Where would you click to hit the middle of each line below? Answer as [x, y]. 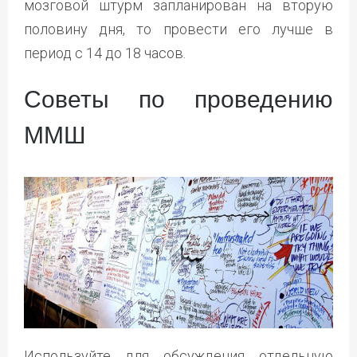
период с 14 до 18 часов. [105, 53]
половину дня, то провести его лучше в [178, 29]
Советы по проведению [178, 99]
